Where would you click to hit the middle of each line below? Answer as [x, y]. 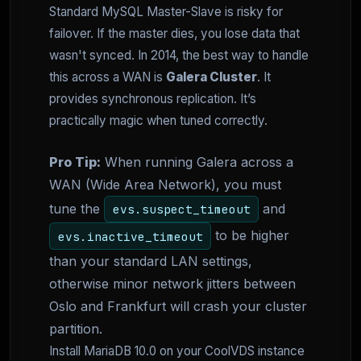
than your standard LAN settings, [151, 261]
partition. [76, 328]
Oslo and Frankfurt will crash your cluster [178, 306]
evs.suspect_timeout [181, 210]
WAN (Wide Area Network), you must [165, 185]
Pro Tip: [75, 162]
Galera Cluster [212, 77]
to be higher [251, 236]
